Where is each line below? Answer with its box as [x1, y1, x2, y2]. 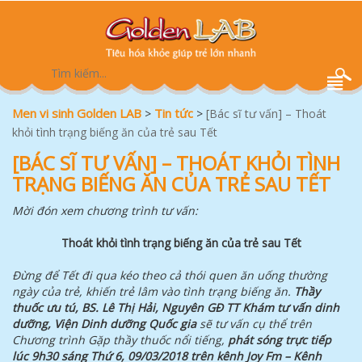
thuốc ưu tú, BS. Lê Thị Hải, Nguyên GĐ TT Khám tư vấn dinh [12, 300, 339, 315]
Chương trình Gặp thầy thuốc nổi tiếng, [12, 332, 228, 347]
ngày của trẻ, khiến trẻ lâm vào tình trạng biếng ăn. [12, 284, 294, 299]
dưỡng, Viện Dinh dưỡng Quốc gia [12, 316, 200, 331]
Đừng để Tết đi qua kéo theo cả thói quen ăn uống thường [12, 267, 327, 283]
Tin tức [154, 105, 193, 121]
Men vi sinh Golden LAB [12, 105, 141, 121]
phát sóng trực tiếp [228, 332, 331, 347]
